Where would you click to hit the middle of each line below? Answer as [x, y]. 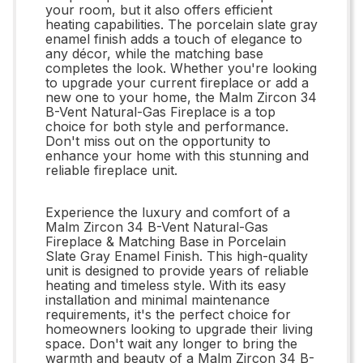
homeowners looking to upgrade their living [179, 329]
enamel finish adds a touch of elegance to [174, 38]
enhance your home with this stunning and [177, 155]
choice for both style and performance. [167, 126]
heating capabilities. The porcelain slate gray [181, 24]
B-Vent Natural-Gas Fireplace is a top [160, 111]
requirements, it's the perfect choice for [168, 314]
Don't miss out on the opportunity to [158, 141]
